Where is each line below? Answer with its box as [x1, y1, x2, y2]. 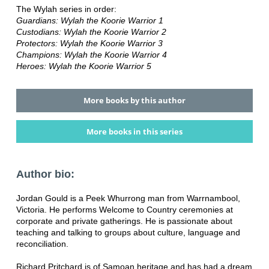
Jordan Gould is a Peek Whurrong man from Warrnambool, [16, 193, 240, 204]
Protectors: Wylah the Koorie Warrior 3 [16, 38, 163, 49]
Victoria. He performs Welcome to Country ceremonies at [16, 205, 233, 215]
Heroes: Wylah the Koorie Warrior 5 [16, 61, 151, 71]
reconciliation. [16, 239, 68, 249]
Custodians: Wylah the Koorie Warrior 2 [16, 27, 166, 37]
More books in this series [86, 125, 183, 137]
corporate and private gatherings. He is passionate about [16, 216, 232, 226]
